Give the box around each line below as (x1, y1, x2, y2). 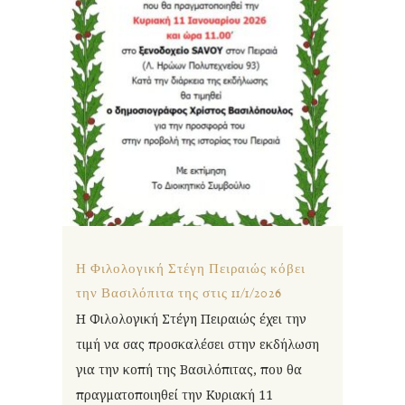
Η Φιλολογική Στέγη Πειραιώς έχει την (76, 310, 306, 328)
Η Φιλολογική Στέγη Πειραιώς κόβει (76, 260, 306, 278)
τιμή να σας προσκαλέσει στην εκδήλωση (76, 335, 319, 353)
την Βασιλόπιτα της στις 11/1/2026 (76, 285, 282, 303)
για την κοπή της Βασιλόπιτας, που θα (76, 361, 302, 379)
